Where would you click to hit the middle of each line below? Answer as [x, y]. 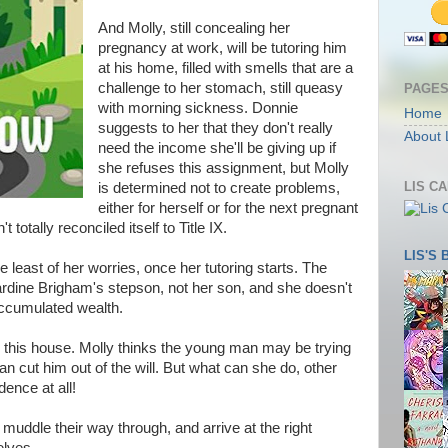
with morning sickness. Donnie [197, 108]
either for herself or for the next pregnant [227, 208]
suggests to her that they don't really [215, 128]
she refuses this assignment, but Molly [223, 168]
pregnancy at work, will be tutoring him [222, 48]
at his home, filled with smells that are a [225, 68]
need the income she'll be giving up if [216, 148]
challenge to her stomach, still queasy [220, 88]
